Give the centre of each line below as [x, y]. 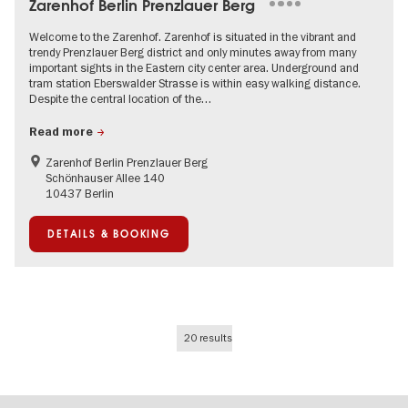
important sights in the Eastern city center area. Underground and [194, 67]
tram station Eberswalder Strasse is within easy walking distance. [195, 82]
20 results [208, 337]
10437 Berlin [79, 193]
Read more [61, 132]
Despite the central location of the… [120, 98]
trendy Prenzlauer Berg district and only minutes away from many [193, 51]
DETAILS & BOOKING [109, 234]
